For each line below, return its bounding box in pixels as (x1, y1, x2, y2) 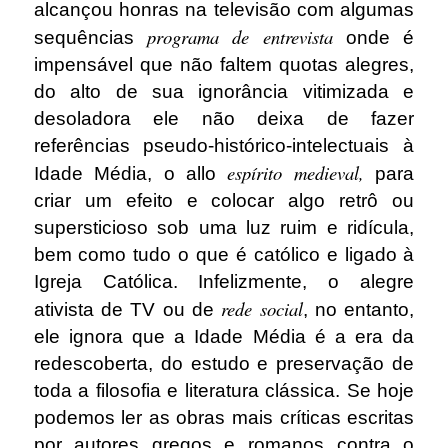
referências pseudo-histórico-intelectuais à (33, 135, 415, 157)
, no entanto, (302, 299, 415, 321)
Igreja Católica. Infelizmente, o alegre (33, 271, 415, 293)
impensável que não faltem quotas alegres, (33, 54, 415, 76)
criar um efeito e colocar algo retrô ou (33, 190, 415, 212)
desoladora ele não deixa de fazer (33, 108, 415, 130)
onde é (346, 27, 415, 49)
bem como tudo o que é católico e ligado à (33, 244, 415, 266)
